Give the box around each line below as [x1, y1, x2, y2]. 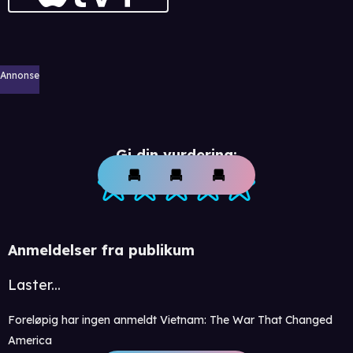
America [8, 333, 52, 347]
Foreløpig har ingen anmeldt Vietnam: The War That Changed [8, 312, 333, 327]
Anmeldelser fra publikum [8, 240, 195, 259]
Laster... [8, 275, 61, 294]
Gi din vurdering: [116, 145, 237, 164]
